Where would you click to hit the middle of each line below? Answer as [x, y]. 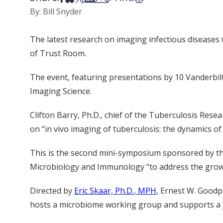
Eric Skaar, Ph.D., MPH [115, 191]
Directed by [52, 191]
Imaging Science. [61, 91]
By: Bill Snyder [56, 11]
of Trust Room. [58, 53]
